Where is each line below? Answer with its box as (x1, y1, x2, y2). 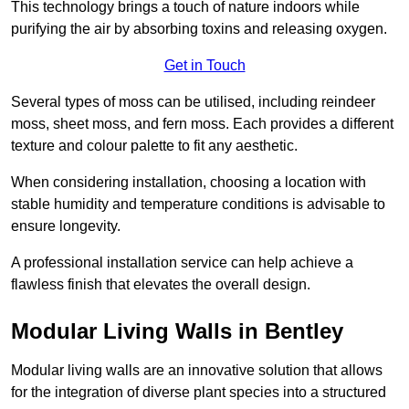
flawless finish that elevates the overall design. (11, 277, 310, 293)
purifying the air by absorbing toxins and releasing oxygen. (11, 21, 387, 37)
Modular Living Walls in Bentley (11, 319, 343, 344)
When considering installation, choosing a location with (11, 174, 366, 191)
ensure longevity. (11, 218, 121, 235)
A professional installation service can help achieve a (11, 255, 353, 271)
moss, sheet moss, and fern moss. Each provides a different (11, 116, 393, 132)
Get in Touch (163, 58, 246, 74)
